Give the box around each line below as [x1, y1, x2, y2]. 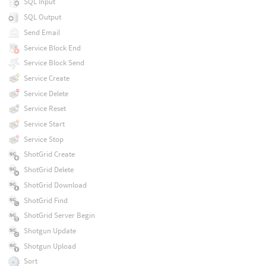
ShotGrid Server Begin [23, 210, 95, 221]
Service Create [23, 72, 69, 83]
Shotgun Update [23, 225, 76, 236]
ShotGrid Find [23, 195, 68, 205]
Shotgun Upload [23, 240, 76, 251]
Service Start [23, 119, 65, 129]
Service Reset [23, 103, 66, 114]
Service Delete [23, 88, 68, 99]
